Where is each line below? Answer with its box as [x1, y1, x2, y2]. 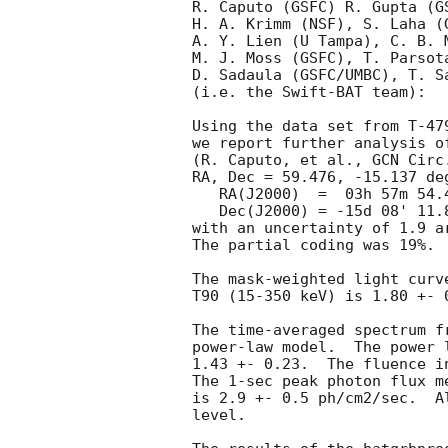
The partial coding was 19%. [192, 236, 435, 255]
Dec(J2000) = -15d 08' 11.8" [192, 202, 219, 221]
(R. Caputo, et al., [192, 151, 372, 170]
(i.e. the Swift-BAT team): [192, 83, 426, 102]
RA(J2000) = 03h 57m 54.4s [192, 185, 219, 204]
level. [192, 406, 255, 425]
